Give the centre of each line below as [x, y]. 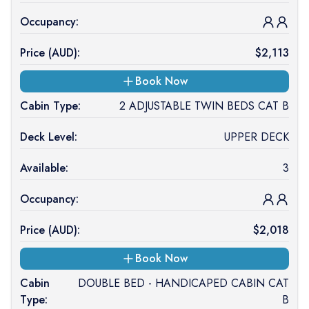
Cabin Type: [50, 106]
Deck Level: [49, 137]
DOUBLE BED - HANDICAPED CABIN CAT [183, 283]
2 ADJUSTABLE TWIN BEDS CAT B [204, 106]
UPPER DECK [256, 137]
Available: [44, 168]
